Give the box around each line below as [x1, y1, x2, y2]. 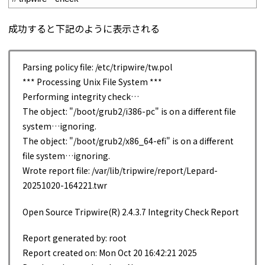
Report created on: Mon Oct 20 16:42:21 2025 [22, 247, 197, 259]
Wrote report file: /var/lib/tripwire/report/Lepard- [22, 164, 218, 177]
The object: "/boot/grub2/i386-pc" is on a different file [22, 105, 236, 118]
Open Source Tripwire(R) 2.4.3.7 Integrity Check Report [22, 205, 239, 218]
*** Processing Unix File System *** [22, 76, 162, 88]
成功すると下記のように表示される [8, 21, 160, 35]
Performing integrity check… [22, 91, 139, 103]
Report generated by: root [22, 232, 127, 244]
